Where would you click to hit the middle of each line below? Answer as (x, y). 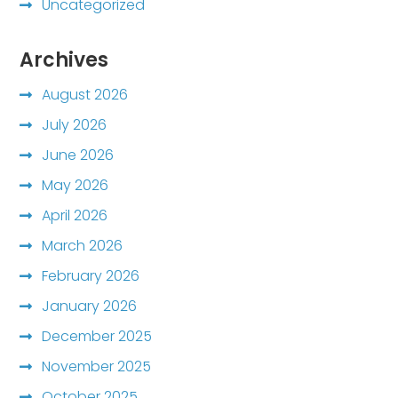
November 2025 (97, 366)
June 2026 (78, 155)
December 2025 (97, 336)
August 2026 (85, 94)
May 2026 (76, 185)
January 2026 (90, 306)
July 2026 (75, 124)
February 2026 (91, 275)
